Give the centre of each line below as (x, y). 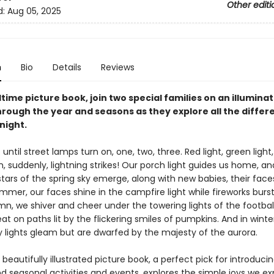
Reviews (117, 67)
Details (67, 67)
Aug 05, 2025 (34, 11)
